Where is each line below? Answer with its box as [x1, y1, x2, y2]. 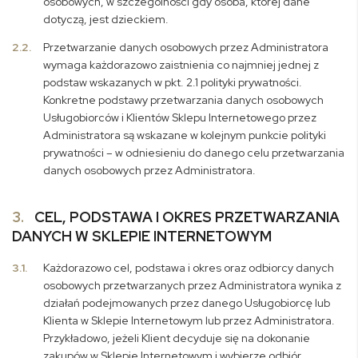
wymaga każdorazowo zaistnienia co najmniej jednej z [43, 58, 320, 72]
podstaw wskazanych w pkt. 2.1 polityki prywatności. [43, 75, 303, 89]
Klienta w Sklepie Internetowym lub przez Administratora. [43, 313, 336, 328]
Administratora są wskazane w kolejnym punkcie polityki [43, 128, 327, 142]
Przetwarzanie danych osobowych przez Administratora [43, 40, 329, 54]
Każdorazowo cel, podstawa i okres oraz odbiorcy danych [43, 261, 335, 275]
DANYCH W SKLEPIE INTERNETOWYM [12, 227, 272, 245]
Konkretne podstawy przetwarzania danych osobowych [43, 93, 324, 107]
